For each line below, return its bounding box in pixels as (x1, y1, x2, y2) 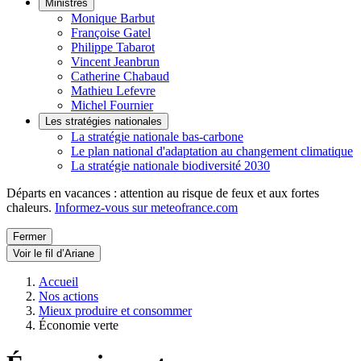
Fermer (13, 230, 46, 243)
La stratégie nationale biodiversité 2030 (71, 159, 270, 172)
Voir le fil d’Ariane (13, 247, 94, 259)
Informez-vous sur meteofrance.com (55, 201, 238, 214)
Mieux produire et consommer (39, 304, 192, 317)
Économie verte (39, 318, 118, 332)
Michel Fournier (71, 98, 153, 112)
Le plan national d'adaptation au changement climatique (71, 144, 353, 158)
